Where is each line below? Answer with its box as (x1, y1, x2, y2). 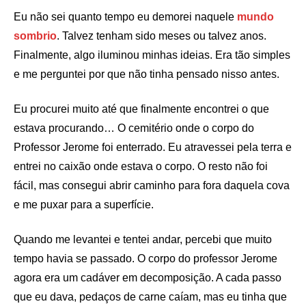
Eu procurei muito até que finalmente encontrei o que (14, 103, 269, 115)
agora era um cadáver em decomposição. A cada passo (14, 272, 281, 283)
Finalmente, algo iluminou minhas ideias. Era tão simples (14, 49, 290, 61)
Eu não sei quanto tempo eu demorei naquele (14, 11, 237, 23)
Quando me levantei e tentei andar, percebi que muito (14, 234, 272, 245)
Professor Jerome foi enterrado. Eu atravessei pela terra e (14, 141, 292, 153)
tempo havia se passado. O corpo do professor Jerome (14, 253, 277, 264)
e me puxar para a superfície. (14, 199, 154, 210)
